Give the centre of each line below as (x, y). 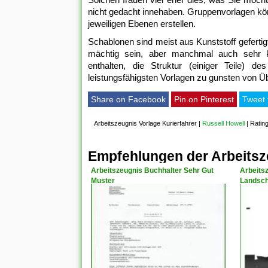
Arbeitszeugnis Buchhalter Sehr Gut (152, 170)
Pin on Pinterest (204, 99)
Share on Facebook (128, 99)
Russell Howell (223, 123)
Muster (103, 180)
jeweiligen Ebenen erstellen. (142, 23)
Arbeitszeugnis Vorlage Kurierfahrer (145, 123)
